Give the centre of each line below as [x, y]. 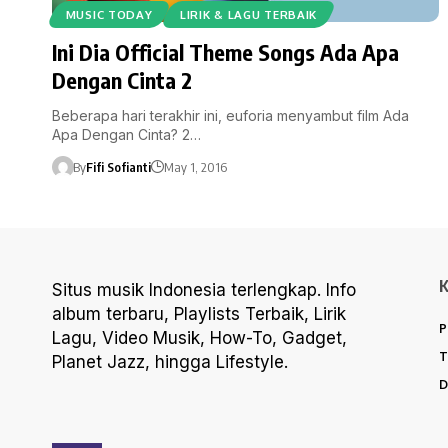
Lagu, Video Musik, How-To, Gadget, [199, 337]
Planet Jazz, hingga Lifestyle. [170, 361]
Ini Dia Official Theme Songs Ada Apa [225, 51]
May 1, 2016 [195, 166]
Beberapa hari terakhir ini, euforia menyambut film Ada [230, 115]
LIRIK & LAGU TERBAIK [249, 14]
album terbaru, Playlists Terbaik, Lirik [199, 313]
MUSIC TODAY [109, 14]
